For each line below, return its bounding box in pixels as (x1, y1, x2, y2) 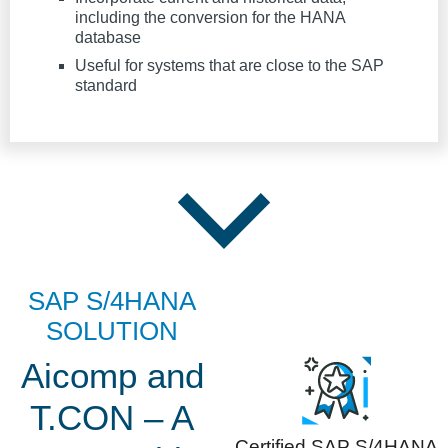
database (75, 29, 141, 47)
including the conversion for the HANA (75, 9, 345, 27)
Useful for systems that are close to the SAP (75, 57, 384, 75)
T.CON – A (30, 398, 194, 438)
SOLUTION (46, 317, 178, 346)
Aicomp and (20, 356, 204, 396)
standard (75, 77, 137, 95)
